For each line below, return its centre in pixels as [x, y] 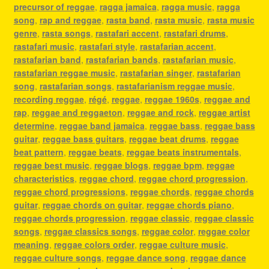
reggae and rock [160, 112]
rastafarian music [198, 59]
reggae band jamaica [102, 125]
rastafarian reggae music [64, 72]
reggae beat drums [167, 138]
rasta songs [66, 33]
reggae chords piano [189, 204]
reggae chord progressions [69, 191]
